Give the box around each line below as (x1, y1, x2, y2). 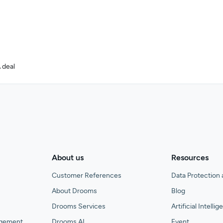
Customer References (52, 171, 121, 180)
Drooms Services (52, 202, 106, 211)
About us (52, 152, 84, 162)
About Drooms (52, 186, 97, 195)
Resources (171, 152, 209, 162)
